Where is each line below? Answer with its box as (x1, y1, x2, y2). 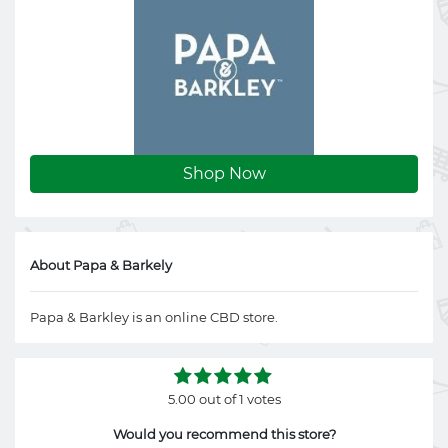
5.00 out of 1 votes (167, 391, 281, 407)
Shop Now (182, 164, 266, 183)
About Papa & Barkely (30, 257, 172, 273)
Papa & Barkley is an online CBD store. (30, 309, 278, 325)
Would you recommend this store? (112, 426, 336, 442)
